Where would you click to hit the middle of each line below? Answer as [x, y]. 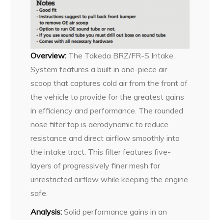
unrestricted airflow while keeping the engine [110, 179]
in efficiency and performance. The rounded [107, 110]
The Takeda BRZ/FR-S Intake [120, 55]
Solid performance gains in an [115, 211]
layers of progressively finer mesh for [96, 165]
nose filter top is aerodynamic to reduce [100, 124]
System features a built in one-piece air [99, 69]
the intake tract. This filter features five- [101, 151]
